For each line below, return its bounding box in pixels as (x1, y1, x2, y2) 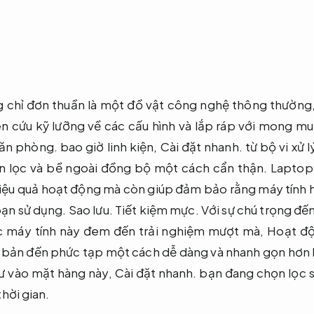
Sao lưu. (68, 201, 113, 217)
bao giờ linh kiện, (57, 138, 161, 154)
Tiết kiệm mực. (115, 201, 199, 217)
